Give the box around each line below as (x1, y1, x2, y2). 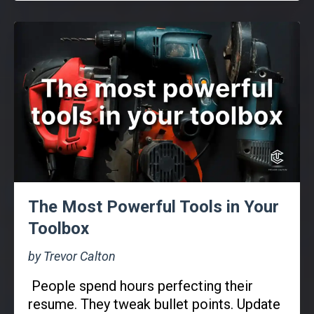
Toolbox (28, 219, 89, 239)
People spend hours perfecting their (32, 278, 253, 295)
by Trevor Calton (28, 249, 116, 264)
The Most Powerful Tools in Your (28, 197, 279, 217)
